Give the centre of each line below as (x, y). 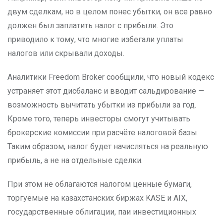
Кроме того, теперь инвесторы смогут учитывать (99, 119)
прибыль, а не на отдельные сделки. (75, 160)
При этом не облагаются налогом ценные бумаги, (100, 184)
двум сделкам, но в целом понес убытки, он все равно (110, 12)
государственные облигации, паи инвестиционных (102, 212)
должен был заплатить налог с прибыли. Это (90, 26)
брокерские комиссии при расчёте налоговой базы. (103, 133)
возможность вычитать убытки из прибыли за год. (102, 105)
